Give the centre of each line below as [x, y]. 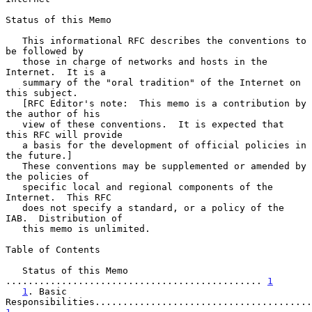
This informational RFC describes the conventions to [14, 40]
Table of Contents [53, 249]
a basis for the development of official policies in [14, 145]
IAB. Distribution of [64, 218]
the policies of [47, 176]
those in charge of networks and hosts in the [14, 61]
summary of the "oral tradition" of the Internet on [14, 82]
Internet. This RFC [58, 197]
